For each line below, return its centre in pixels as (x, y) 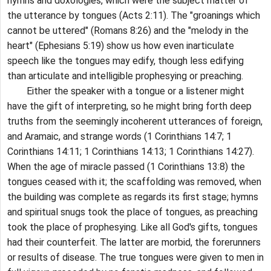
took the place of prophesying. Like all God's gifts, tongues (132, 227)
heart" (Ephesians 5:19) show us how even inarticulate (121, 46)
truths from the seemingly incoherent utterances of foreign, (135, 122)
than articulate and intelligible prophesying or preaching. (125, 76)
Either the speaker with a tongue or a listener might (126, 91)
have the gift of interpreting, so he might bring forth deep (129, 106)
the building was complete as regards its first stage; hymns (133, 197)
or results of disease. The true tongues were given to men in (135, 258)
